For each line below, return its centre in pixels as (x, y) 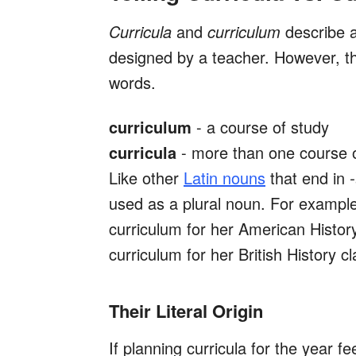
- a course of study (260, 127)
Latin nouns (224, 178)
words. (132, 83)
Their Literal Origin (186, 311)
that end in (308, 178)
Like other (146, 178)
